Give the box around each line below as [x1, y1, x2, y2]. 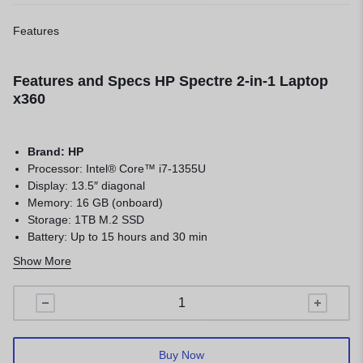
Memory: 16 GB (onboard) [28, 196, 164, 210]
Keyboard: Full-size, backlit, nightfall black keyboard [28, 247, 293, 261]
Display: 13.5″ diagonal [28, 179, 146, 193]
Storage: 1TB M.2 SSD [28, 213, 145, 227]
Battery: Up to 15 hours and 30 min [28, 230, 208, 244]
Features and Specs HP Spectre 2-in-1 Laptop [13, 73, 328, 90]
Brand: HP [28, 145, 84, 159]
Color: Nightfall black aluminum [28, 264, 187, 278]
